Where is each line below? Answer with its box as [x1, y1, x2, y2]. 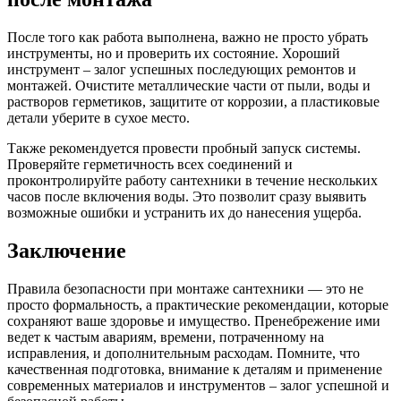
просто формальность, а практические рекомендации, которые [7, 296, 388, 312]
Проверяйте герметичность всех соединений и [7, 156, 293, 172]
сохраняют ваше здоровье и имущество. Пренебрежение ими [7, 312, 380, 328]
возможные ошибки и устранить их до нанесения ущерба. [7, 204, 362, 220]
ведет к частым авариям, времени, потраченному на [7, 328, 324, 345]
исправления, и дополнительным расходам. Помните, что [7, 345, 360, 361]
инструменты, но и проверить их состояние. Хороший [7, 45, 340, 61]
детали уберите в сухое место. [7, 109, 190, 125]
